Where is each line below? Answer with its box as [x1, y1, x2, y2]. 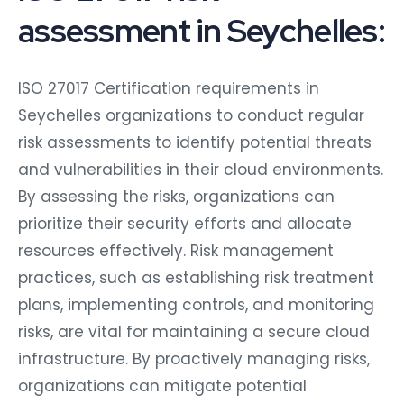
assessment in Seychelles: [18, 8, 385, 52]
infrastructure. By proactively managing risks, [18, 347, 370, 370]
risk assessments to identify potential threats [18, 131, 372, 153]
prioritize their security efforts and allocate [18, 212, 352, 234]
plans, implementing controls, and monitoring [18, 293, 374, 316]
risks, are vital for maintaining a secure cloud [18, 320, 370, 343]
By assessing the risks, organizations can [18, 185, 335, 207]
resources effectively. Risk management [18, 239, 334, 262]
